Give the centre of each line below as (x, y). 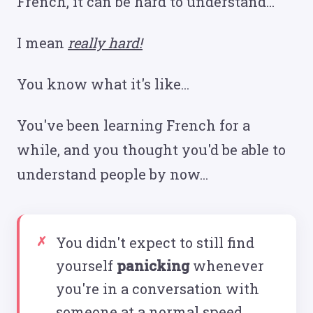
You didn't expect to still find (155, 242)
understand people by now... (112, 174)
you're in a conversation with (158, 289)
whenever (227, 265)
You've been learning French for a (133, 125)
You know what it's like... (103, 84)
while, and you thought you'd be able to (151, 150)
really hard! (105, 43)
